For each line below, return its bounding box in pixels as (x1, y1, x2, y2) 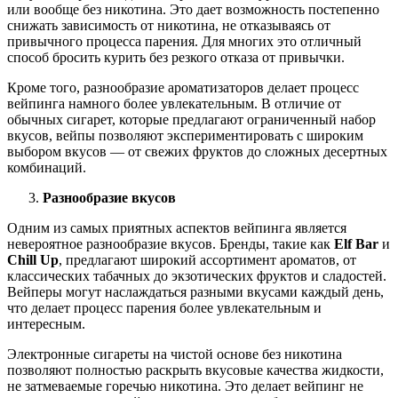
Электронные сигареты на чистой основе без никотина (7, 346, 342, 362)
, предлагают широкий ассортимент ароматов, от (59, 251, 356, 267)
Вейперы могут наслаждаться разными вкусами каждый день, (7, 283, 384, 299)
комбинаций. (7, 159, 86, 175)
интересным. (7, 315, 85, 331)
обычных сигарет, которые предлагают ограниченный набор (7, 111, 376, 127)
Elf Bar (334, 235, 378, 251)
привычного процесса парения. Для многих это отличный (7, 33, 362, 49)
